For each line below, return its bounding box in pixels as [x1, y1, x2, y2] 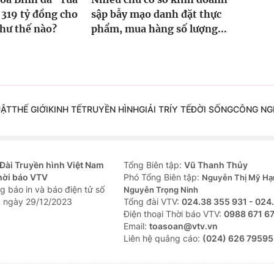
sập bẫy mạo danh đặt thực [91, 8, 221, 21]
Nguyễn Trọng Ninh [124, 185, 198, 195]
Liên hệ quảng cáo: [124, 233, 202, 244]
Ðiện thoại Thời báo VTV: [124, 209, 224, 220]
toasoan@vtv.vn [149, 221, 218, 232]
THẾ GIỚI [11, 104, 48, 115]
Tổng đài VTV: [124, 196, 182, 207]
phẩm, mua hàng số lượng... [91, 23, 227, 35]
